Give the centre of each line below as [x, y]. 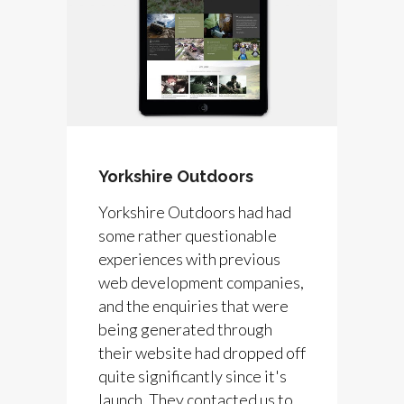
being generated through [185, 329]
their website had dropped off [202, 352]
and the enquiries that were [193, 305]
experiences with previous [189, 258]
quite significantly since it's [193, 376]
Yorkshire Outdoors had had [195, 211]
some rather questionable [188, 235]
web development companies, [201, 282]
